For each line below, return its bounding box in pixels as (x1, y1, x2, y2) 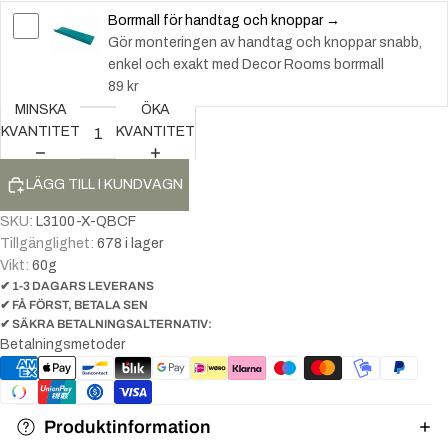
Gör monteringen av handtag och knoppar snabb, (107, 35, 422, 50)
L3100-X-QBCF (36, 214, 136, 229)
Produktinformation (44, 416, 211, 437)
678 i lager (97, 236, 163, 251)
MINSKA (14, 102, 67, 118)
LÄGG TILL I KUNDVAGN (26, 177, 183, 192)
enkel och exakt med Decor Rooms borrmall (107, 57, 384, 72)
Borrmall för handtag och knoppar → (107, 13, 340, 28)
